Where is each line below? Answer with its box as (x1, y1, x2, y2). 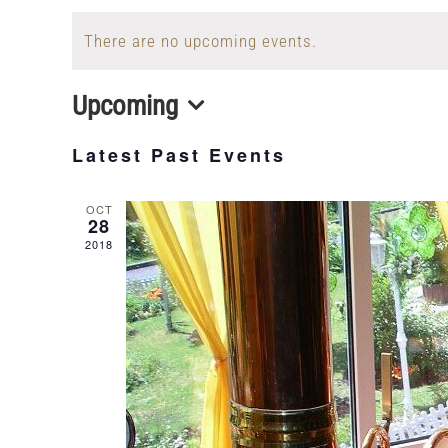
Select (71, 122, 141, 154)
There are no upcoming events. (84, 31, 317, 51)
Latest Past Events (72, 142, 286, 168)
